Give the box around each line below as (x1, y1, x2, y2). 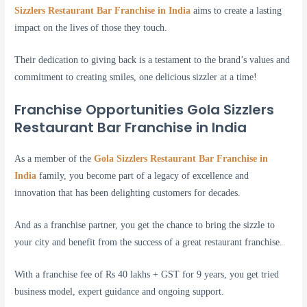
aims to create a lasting (191, 5, 282, 16)
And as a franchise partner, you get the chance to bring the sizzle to (14, 220, 275, 230)
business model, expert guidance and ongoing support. (14, 286, 225, 297)
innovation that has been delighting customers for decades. (14, 188, 241, 199)
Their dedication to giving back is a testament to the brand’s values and (14, 55, 291, 66)
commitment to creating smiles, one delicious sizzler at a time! (14, 72, 258, 83)
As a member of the (14, 153, 95, 164)
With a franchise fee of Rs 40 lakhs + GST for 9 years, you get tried (14, 269, 280, 280)
